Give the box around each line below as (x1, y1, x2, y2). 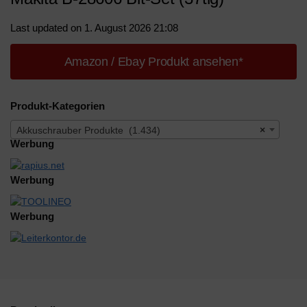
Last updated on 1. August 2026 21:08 (10, 21, 178, 34)
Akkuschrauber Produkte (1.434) (16, 125, 160, 136)
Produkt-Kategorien (10, 99, 105, 112)
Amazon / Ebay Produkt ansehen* (64, 54, 243, 69)
